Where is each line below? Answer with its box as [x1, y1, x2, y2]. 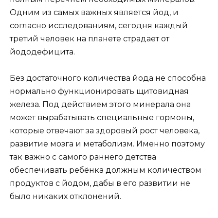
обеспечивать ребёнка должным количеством [10, 165, 201, 175]
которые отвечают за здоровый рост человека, [10, 126, 200, 135]
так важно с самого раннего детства [10, 152, 156, 162]
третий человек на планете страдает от [10, 34, 169, 43]
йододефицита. [10, 47, 75, 56]
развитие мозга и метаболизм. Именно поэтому [10, 139, 205, 148]
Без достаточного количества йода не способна [10, 73, 206, 83]
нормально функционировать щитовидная [10, 86, 189, 96]
